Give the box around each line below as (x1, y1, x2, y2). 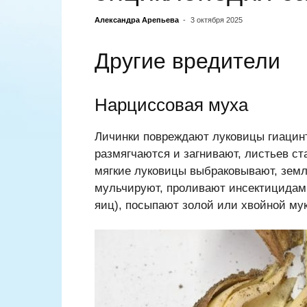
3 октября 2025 (191, 16, 243, 25)
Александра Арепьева (95, 16, 179, 25)
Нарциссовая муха (95, 95, 248, 116)
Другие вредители (95, 49, 280, 74)
